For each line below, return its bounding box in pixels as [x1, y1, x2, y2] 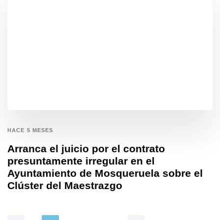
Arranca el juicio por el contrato [7, 142, 165, 154]
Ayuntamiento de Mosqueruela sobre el [7, 167, 203, 179]
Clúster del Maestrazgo [7, 179, 122, 191]
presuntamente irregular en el [7, 155, 155, 166]
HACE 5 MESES [7, 127, 54, 133]
